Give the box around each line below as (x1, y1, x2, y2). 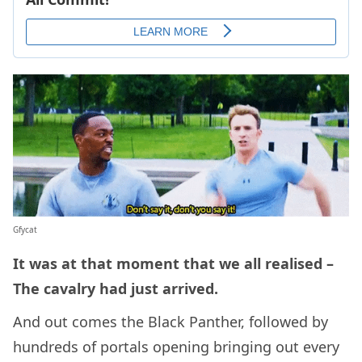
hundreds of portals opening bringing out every (13, 337, 339, 357)
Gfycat (13, 224, 37, 236)
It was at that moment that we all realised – (13, 254, 334, 274)
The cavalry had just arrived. (13, 279, 222, 299)
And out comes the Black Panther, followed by (13, 312, 328, 332)
